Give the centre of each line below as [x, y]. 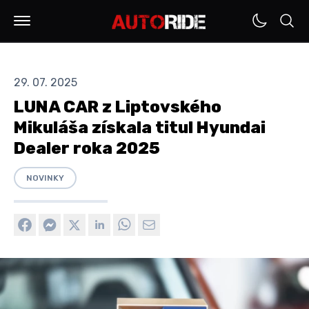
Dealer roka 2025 [87, 148]
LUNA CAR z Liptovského [118, 107]
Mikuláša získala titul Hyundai [140, 128]
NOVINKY [45, 178]
